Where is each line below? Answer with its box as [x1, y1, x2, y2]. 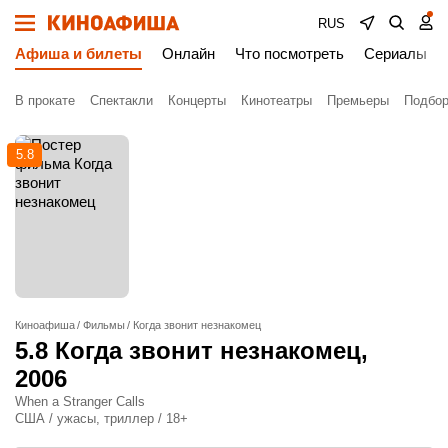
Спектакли [90, 92, 153, 108]
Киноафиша [15, 319, 75, 332]
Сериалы [364, 45, 427, 62]
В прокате [15, 92, 75, 108]
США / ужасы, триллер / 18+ [15, 411, 188, 427]
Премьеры [327, 92, 389, 108]
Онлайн [162, 45, 215, 62]
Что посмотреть [235, 45, 344, 62]
